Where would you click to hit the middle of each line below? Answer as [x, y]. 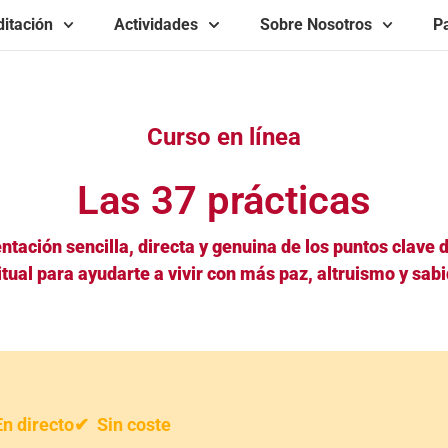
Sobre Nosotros [315, 25]
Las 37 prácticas [224, 201]
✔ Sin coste [122, 425]
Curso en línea [224, 137]
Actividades [156, 25]
